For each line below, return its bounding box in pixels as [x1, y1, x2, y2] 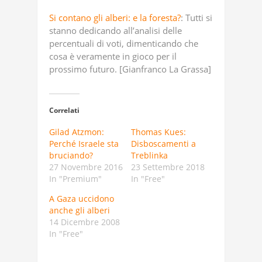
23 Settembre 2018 [131, 161, 205, 173]
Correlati [49, 105, 80, 115]
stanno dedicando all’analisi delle [49, 25, 182, 36]
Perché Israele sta [49, 138, 119, 149]
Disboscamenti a [131, 138, 196, 149]
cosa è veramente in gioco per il [49, 50, 177, 62]
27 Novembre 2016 [49, 161, 123, 173]
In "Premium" [49, 173, 102, 184]
